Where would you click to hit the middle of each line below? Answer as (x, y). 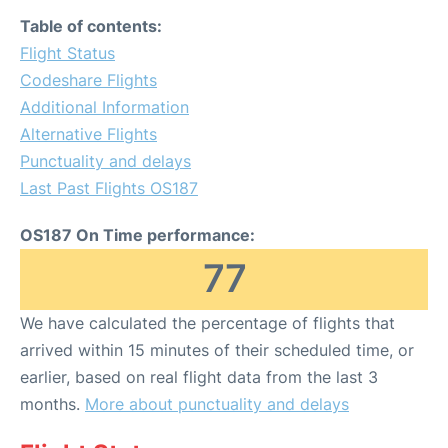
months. (52, 404)
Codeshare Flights (88, 80)
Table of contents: (91, 26)
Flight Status (67, 53)
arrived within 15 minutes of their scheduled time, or (217, 350)
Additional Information (104, 107)
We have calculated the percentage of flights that (207, 323)
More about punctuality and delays (217, 404)
